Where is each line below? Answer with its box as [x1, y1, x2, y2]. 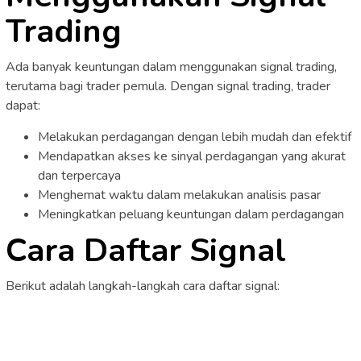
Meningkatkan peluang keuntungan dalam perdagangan [38, 205, 344, 223]
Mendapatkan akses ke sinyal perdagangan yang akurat [38, 147, 346, 165]
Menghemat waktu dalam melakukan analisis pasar [38, 185, 321, 204]
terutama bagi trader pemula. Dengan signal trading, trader [6, 77, 330, 95]
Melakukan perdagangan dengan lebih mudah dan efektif [38, 127, 351, 146]
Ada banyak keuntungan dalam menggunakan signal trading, [6, 57, 337, 76]
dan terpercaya [38, 166, 121, 185]
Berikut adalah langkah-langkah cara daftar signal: [6, 277, 280, 296]
